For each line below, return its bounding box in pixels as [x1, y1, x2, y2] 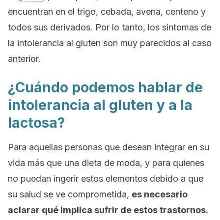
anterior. [8, 54, 41, 64]
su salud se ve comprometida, [8, 189, 132, 199]
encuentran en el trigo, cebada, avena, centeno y [8, 6, 206, 17]
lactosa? [8, 114, 65, 131]
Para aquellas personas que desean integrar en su [8, 142, 209, 152]
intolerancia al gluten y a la [8, 97, 192, 113]
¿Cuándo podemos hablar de [8, 79, 203, 96]
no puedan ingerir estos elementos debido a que [8, 173, 203, 184]
